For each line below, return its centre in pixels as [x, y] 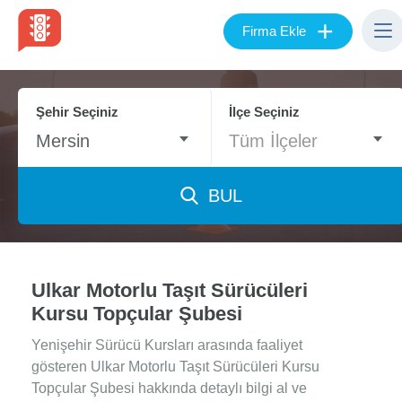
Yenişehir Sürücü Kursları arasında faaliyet [167, 345]
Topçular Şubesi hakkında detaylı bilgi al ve [169, 388]
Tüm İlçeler [274, 141]
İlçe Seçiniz [265, 112]
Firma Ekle [274, 31]
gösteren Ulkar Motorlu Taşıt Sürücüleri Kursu [175, 367]
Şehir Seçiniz [77, 112]
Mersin [63, 141]
